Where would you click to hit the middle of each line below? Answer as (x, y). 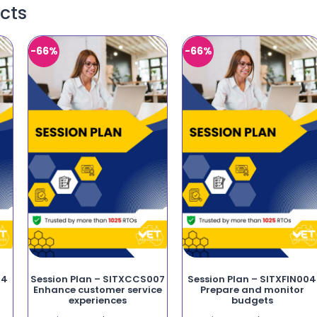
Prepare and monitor (252, 289)
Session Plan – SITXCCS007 (97, 279)
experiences (97, 300)
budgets (252, 300)
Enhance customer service (97, 289)
